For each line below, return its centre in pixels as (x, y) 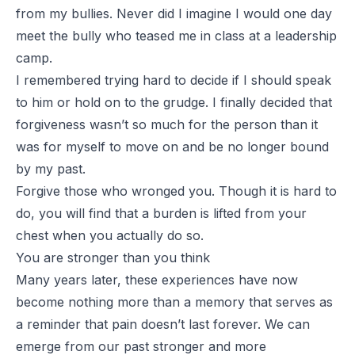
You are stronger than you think (113, 257)
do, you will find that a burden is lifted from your (161, 213)
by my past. (51, 168)
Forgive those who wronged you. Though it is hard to (176, 191)
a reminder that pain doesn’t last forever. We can (163, 324)
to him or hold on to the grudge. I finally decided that (174, 102)
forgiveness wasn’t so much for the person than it (167, 124)
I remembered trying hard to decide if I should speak (174, 80)
